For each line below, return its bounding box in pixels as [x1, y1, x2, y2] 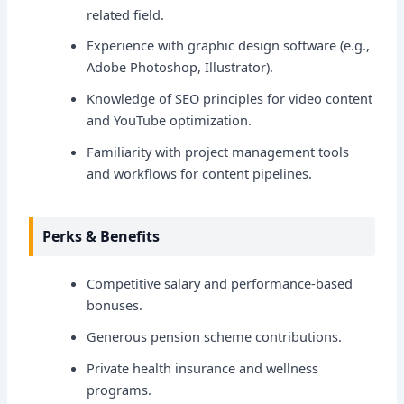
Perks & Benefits [42, 225, 161, 246]
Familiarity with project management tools [87, 142, 350, 161]
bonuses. [87, 296, 143, 315]
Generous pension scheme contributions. [87, 326, 343, 345]
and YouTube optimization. [87, 111, 252, 130]
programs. [87, 380, 152, 399]
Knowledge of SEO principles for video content [87, 89, 373, 108]
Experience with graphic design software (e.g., [87, 36, 371, 55]
